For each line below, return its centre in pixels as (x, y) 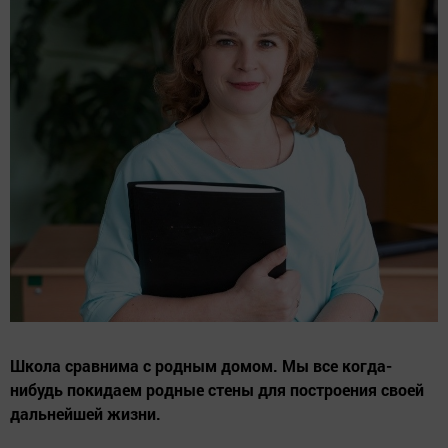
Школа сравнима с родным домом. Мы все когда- (201, 365)
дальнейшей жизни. (85, 413)
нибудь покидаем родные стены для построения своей (217, 389)
